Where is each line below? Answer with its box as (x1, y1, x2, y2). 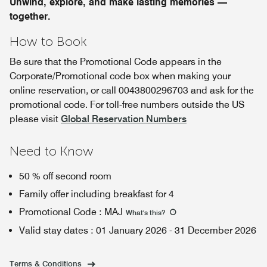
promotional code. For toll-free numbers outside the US (10, 99, 244, 110)
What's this (126, 208, 162, 217)
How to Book (10, 33, 87, 49)
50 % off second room (19, 170, 111, 182)
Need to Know (10, 143, 94, 159)
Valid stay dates (19, 225, 88, 236)
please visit (10, 113, 61, 125)
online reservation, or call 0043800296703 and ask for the (10, 85, 254, 96)
